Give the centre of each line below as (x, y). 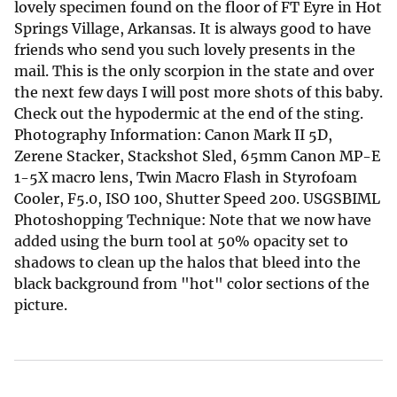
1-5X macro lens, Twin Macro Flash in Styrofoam (186, 178)
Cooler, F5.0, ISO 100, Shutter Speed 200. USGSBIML (197, 199)
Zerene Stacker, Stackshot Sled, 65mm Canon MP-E (197, 156)
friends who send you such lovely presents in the (185, 50)
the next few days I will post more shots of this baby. (198, 93)
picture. (41, 305)
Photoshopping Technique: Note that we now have (193, 220)
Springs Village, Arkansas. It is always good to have (193, 29)
